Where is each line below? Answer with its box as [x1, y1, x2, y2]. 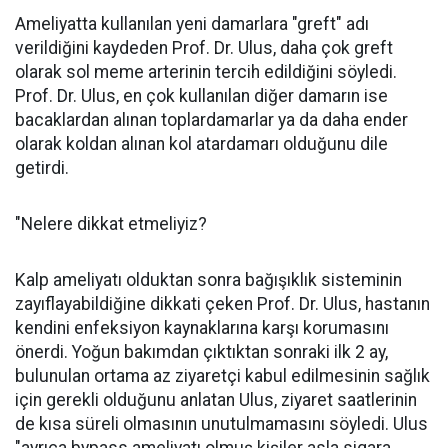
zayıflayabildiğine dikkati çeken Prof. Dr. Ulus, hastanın [15, 294, 430, 314]
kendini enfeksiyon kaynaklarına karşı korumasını [15, 318, 389, 338]
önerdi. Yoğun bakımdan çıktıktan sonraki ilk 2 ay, [15, 342, 388, 362]
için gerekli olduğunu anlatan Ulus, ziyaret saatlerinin [15, 390, 417, 410]
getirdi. [15, 158, 69, 178]
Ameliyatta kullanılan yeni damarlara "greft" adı [15, 14, 369, 34]
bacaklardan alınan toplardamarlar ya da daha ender [15, 110, 408, 130]
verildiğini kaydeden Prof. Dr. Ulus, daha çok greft [15, 38, 393, 58]
